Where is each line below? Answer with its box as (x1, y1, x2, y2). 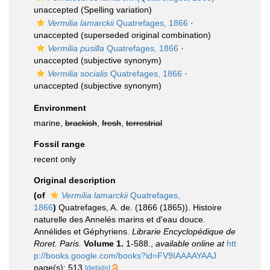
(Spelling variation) (78, 5, 152, 14)
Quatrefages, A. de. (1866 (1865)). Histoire (58, 202, 222, 212)
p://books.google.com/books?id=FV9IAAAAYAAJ (34, 251, 216, 260)
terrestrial (126, 118, 162, 128)
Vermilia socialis (48, 69, 108, 78)
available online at (155, 239, 224, 248)
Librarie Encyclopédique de (132, 227, 236, 236)
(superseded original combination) (78, 30, 211, 40)
